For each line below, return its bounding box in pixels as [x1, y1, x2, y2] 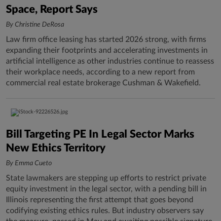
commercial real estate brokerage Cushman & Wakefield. [6, 79, 201, 87]
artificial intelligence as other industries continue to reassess [6, 57, 214, 65]
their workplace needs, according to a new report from [6, 68, 195, 76]
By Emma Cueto [6, 160, 52, 167]
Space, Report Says [6, 4, 98, 15]
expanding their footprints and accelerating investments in [6, 46, 208, 54]
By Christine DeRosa [6, 21, 64, 28]
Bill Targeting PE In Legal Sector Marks [6, 129, 194, 140]
